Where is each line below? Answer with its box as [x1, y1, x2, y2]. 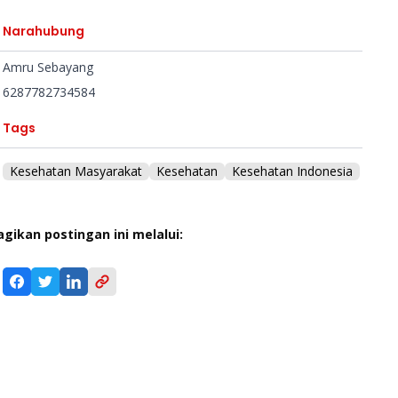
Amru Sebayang [2, 59, 93, 76]
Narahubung [2, 22, 84, 40]
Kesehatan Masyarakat [9, 163, 142, 179]
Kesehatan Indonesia [231, 163, 353, 179]
